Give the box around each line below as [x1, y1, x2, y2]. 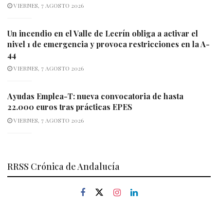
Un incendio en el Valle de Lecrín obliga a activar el [7, 28, 198, 38]
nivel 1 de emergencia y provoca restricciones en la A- [7, 38, 210, 49]
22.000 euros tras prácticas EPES [7, 101, 132, 112]
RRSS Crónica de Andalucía [7, 160, 120, 172]
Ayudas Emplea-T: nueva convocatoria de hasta [7, 91, 183, 101]
